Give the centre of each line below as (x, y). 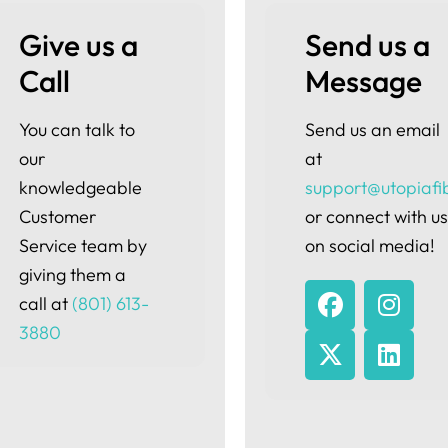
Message (364, 81)
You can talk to (76, 129)
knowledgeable (80, 187)
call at (45, 303)
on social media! (370, 245)
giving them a (72, 274)
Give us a (81, 45)
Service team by (82, 245)
